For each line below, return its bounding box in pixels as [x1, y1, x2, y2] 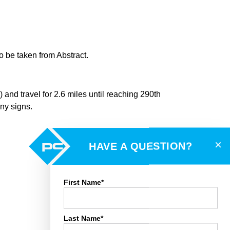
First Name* [64, 178, 104, 186]
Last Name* [64, 214, 103, 222]
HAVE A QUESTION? [89, 140, 192, 152]
